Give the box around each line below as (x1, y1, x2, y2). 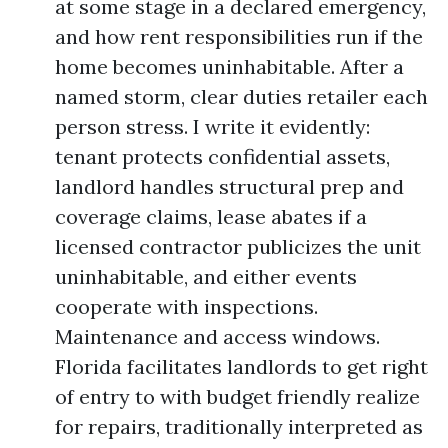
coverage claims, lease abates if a (55, 204, 367, 229)
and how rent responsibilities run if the (55, 24, 423, 49)
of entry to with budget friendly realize (55, 384, 420, 409)
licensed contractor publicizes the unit (55, 234, 421, 259)
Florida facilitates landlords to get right (55, 354, 428, 379)
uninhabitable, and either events (55, 264, 357, 289)
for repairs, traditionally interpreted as (55, 414, 423, 439)
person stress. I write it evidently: (55, 114, 370, 139)
